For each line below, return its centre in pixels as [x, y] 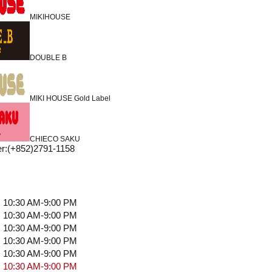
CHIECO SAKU [55, 139]
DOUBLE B [48, 58]
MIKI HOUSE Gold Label [70, 99]
